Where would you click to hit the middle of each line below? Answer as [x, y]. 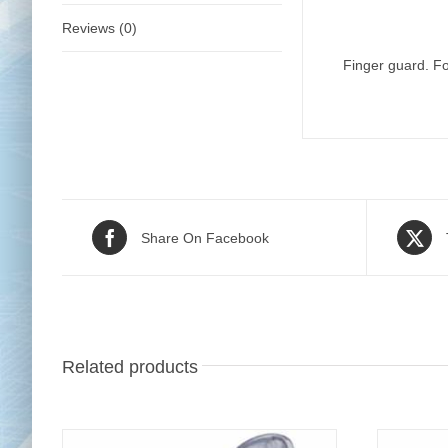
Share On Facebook [205, 237]
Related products [130, 367]
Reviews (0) [99, 28]
